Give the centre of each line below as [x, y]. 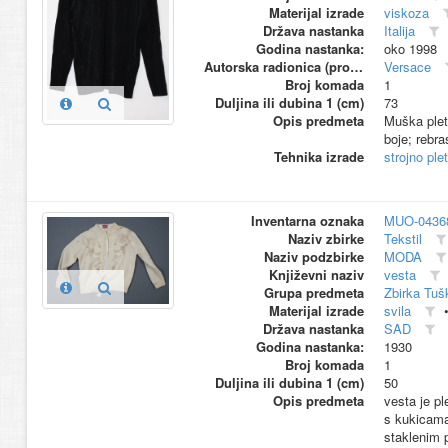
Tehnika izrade [318, 157]
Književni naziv [316, 275]
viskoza [406, 13]
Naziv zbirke [325, 239]
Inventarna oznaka [307, 221]
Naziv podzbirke [313, 257]
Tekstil [402, 239]
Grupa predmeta [313, 293]
